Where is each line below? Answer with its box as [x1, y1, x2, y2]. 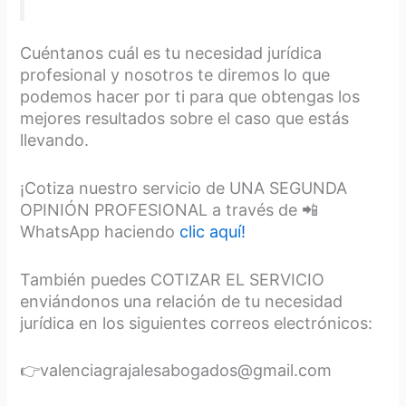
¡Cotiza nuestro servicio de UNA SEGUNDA [20, 178, 348, 198]
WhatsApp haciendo [20, 221, 180, 241]
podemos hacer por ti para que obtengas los [20, 86, 361, 106]
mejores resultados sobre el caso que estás [20, 108, 350, 128]
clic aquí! [179, 221, 246, 241]
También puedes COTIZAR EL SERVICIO [20, 269, 325, 289]
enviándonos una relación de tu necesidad [20, 291, 343, 311]
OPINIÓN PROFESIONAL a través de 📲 [20, 199, 319, 219]
